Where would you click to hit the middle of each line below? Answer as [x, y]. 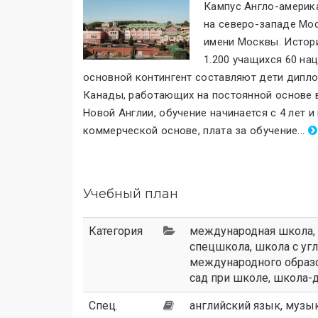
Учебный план [131, 193]
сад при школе [229, 278]
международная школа [251, 231]
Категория [116, 231]
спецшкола [220, 246]
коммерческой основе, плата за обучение [191, 130]
